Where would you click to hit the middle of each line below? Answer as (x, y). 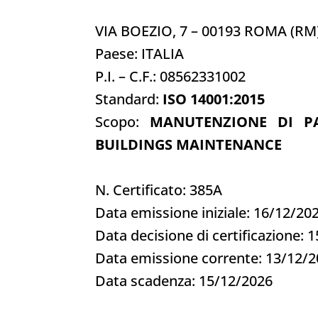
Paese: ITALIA (140, 53)
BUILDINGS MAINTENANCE (189, 144)
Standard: (129, 99)
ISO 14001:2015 (214, 99)
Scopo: (123, 121)
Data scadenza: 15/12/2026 (184, 280)
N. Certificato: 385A (159, 190)
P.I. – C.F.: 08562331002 (171, 76)
